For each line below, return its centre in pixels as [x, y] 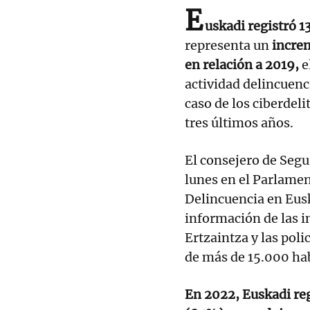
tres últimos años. [239, 122]
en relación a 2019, [242, 64]
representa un [228, 45]
